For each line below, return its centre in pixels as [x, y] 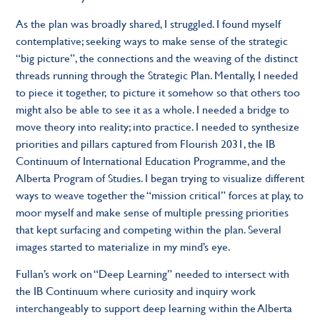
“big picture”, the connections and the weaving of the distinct [157, 57]
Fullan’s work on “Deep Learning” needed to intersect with [153, 274]
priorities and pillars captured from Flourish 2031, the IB [146, 143]
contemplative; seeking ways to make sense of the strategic [152, 40]
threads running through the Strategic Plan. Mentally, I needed [157, 74]
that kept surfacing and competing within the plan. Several [149, 229]
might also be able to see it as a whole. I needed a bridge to [153, 109]
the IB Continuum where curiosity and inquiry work [136, 291]
